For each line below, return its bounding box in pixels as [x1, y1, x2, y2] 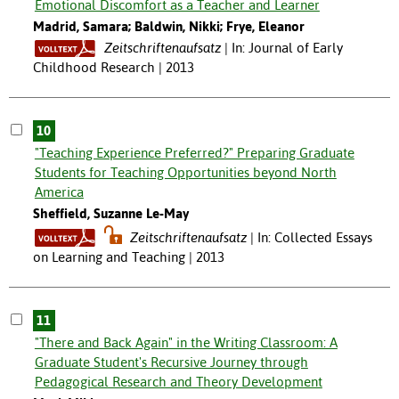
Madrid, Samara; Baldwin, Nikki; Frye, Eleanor [32, 19, 305, 35]
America [34, 184, 84, 200]
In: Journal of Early [231, 40, 343, 56]
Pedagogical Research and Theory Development [34, 374, 322, 390]
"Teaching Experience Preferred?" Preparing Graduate [34, 145, 354, 161]
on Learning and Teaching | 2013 [32, 249, 224, 265]
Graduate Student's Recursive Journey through [34, 354, 308, 370]
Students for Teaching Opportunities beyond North [34, 165, 337, 181]
